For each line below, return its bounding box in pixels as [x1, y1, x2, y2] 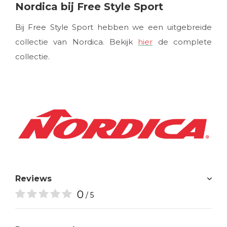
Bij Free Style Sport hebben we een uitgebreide [15, 22, 212, 32]
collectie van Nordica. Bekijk [15, 36, 138, 47]
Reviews [15, 173, 52, 183]
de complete [153, 36, 212, 47]
